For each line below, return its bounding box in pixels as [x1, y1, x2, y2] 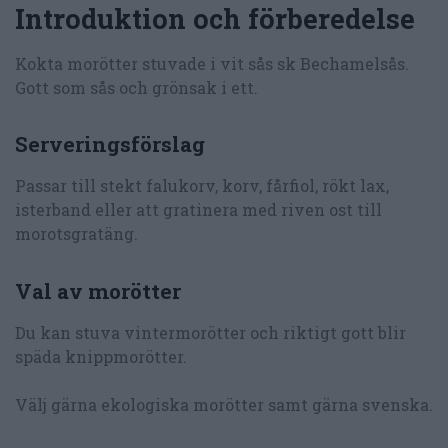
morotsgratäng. [15, 223, 138, 245]
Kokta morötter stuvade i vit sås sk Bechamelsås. [15, 52, 409, 74]
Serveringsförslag [15, 130, 205, 159]
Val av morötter [15, 276, 181, 305]
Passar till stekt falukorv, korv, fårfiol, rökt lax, [15, 175, 389, 197]
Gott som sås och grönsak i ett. [15, 76, 258, 98]
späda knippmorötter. [15, 345, 187, 367]
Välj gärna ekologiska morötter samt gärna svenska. [15, 393, 433, 415]
